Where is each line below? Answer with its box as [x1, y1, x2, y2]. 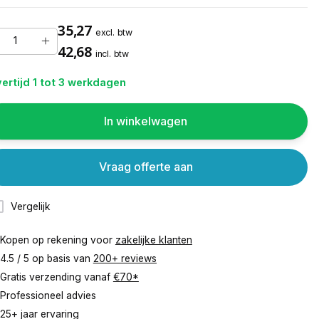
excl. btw [95, 26, 132, 38]
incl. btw [95, 48, 129, 59]
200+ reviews [93, 253, 157, 265]
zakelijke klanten [115, 234, 192, 246]
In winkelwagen [104, 114, 188, 129]
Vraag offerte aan [98, 159, 193, 174]
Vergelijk [11, 200, 51, 212]
